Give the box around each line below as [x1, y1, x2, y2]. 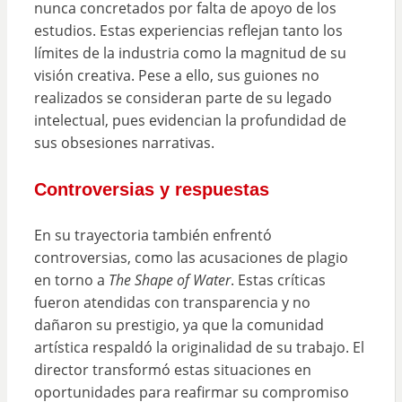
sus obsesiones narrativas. [33, 132, 214, 153]
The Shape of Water [108, 269, 231, 290]
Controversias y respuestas [33, 179, 269, 199]
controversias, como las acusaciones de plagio [33, 247, 348, 267]
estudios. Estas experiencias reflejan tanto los [33, 20, 343, 40]
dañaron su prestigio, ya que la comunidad [33, 314, 324, 335]
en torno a [33, 269, 109, 290]
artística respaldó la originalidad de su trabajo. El [33, 336, 364, 357]
